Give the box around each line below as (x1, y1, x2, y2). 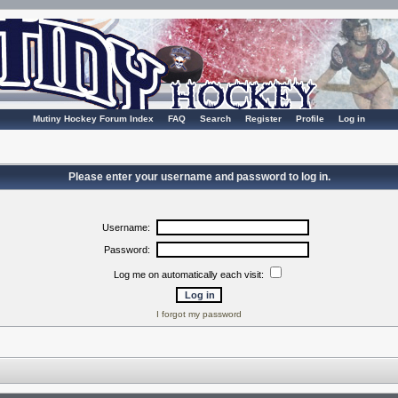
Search (200, 114, 231, 123)
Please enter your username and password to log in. (68, 171, 330, 183)
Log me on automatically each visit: (114, 269, 267, 280)
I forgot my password (156, 309, 242, 319)
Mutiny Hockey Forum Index (33, 114, 154, 123)
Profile (296, 114, 324, 123)
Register (245, 114, 282, 123)
